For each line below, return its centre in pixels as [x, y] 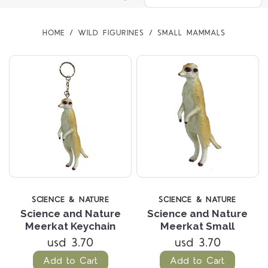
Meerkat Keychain [71, 226]
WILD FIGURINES [111, 33]
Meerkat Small [198, 226]
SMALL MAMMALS [191, 33]
